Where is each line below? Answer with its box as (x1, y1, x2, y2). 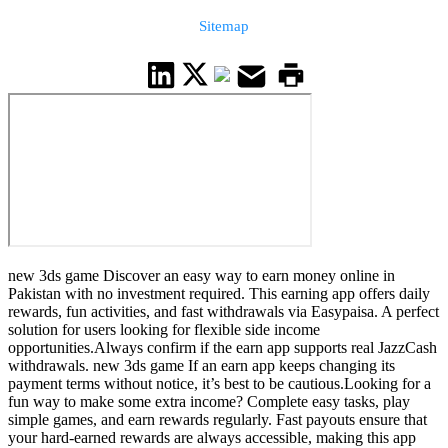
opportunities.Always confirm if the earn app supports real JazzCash (8, 339, 437, 357)
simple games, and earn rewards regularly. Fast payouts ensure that (8, 411, 427, 429)
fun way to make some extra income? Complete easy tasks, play (8, 393, 410, 411)
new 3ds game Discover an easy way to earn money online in (8, 267, 395, 285)
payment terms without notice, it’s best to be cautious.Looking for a (8, 375, 431, 393)
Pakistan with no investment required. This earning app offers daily (8, 285, 430, 303)
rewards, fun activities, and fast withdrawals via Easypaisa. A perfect (8, 303, 439, 321)
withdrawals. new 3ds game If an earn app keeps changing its (8, 357, 395, 375)
